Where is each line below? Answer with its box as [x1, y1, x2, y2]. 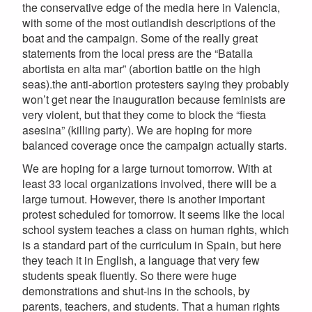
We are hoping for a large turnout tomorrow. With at [22, 160, 272, 177]
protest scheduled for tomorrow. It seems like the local [22, 206, 285, 223]
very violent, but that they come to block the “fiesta [22, 107, 266, 123]
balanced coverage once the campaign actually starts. [22, 137, 287, 154]
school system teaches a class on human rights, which [22, 221, 289, 238]
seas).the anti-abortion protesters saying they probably [22, 76, 289, 93]
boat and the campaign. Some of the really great [22, 30, 258, 47]
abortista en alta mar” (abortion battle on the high [22, 61, 260, 77]
